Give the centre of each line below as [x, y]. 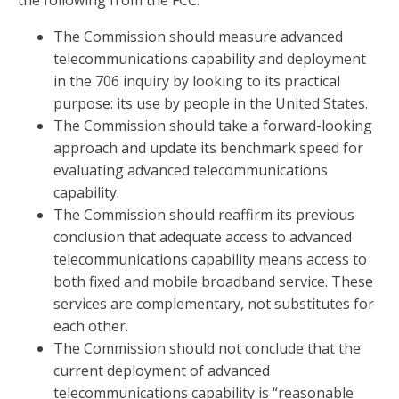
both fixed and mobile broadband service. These [213, 282]
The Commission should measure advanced [198, 37]
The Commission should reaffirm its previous [204, 215]
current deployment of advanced [162, 371]
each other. [91, 326]
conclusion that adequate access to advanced [203, 237]
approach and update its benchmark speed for [208, 148]
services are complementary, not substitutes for [214, 304]
